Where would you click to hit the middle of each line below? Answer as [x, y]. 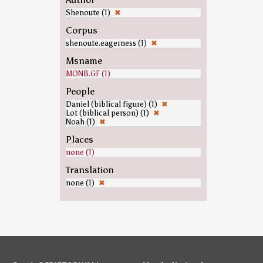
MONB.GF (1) [88, 74]
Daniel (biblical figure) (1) [112, 104]
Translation [90, 170]
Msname [84, 61]
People [80, 91]
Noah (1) [81, 122]
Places [79, 139]
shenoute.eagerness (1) [107, 43]
